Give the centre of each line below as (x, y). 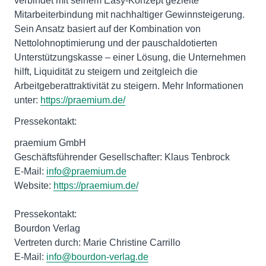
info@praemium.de (86, 172)
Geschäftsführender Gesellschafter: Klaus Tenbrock (122, 157)
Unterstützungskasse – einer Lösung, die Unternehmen (130, 58)
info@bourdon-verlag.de (97, 257)
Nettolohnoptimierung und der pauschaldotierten (116, 43)
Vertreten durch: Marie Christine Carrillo (97, 243)
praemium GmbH (50, 143)
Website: (34, 186)
